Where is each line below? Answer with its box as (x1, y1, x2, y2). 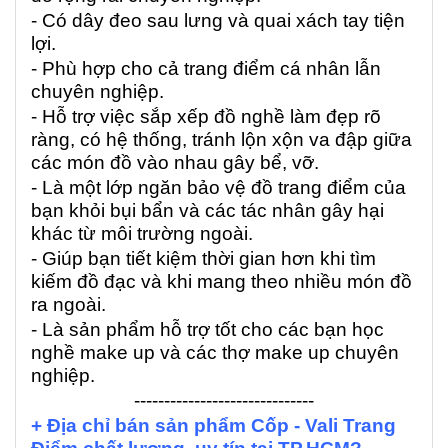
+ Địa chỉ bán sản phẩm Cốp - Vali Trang (31, 414, 396, 436)
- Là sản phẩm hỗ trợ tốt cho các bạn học (31, 318, 384, 340)
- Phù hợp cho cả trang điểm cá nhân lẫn (31, 57, 381, 79)
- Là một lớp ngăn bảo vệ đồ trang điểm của (31, 176, 406, 198)
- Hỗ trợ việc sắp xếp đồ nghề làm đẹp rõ (31, 105, 381, 127)
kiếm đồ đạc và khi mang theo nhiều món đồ (31, 270, 412, 292)
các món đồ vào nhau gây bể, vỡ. (31, 151, 319, 173)
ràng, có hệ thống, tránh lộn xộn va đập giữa (31, 128, 412, 150)
